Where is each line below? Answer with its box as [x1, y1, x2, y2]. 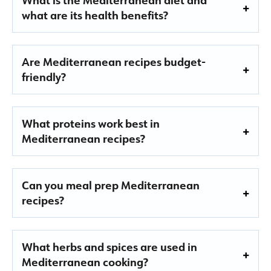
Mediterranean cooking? [22, 254, 148, 269]
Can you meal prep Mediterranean [22, 177, 200, 192]
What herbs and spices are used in [22, 239, 197, 254]
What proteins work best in [22, 116, 160, 131]
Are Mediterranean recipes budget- [22, 54, 206, 69]
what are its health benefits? [22, 7, 168, 22]
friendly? [22, 69, 66, 84]
